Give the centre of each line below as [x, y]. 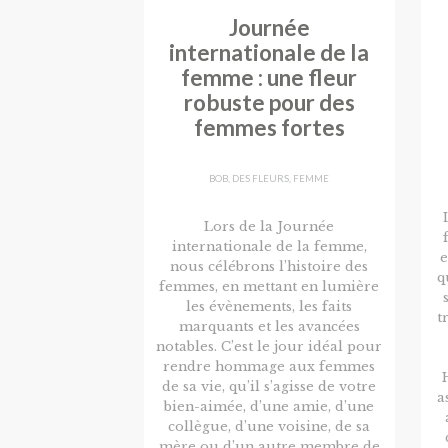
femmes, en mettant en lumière [269, 286]
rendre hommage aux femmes [269, 366]
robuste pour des [269, 103]
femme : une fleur [269, 78]
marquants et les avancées [269, 326]
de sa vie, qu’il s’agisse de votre [269, 386]
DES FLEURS [261, 178]
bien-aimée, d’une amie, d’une [269, 406]
